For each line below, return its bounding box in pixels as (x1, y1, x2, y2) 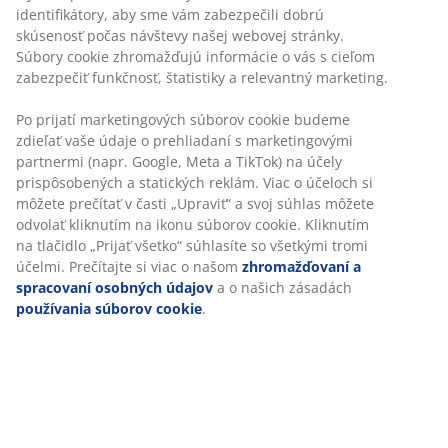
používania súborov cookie (16, 299, 202, 319)
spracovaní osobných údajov (16, 278, 213, 298)
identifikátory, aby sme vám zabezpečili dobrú (16, 5, 324, 25)
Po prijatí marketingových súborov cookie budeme (16, 110, 350, 130)
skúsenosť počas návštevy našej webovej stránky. (16, 26, 344, 46)
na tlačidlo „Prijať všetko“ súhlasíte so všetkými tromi (16, 236, 368, 256)
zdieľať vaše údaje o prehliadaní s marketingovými (16, 131, 353, 151)
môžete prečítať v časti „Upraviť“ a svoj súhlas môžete (16, 194, 374, 214)
